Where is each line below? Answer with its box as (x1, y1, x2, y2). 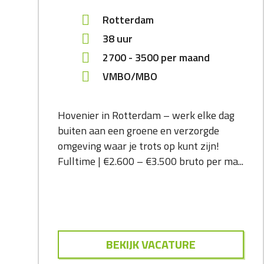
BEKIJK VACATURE (106, 235, 196, 254)
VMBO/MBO (103, 68, 157, 85)
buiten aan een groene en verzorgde (58, 123, 219, 139)
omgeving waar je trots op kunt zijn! (58, 138, 219, 154)
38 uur (103, 31, 133, 47)
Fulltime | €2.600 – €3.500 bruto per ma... (58, 153, 243, 170)
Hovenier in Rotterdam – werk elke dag (58, 107, 235, 124)
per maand (161, 49, 210, 66)
